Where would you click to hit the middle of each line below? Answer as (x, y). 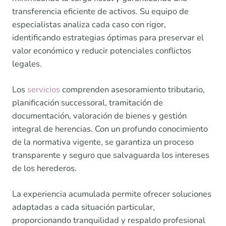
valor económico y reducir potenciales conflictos (102, 51)
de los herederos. (44, 168)
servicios (44, 90)
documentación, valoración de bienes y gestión (99, 116)
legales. (27, 64)
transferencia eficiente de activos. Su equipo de (100, 12)
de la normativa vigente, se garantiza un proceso (103, 142)
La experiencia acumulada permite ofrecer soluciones (112, 194)
